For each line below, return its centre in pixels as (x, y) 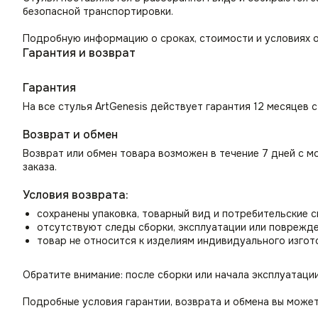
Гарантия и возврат (79, 53)
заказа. (40, 167)
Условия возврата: (76, 195)
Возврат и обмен (70, 135)
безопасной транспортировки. (98, 12)
